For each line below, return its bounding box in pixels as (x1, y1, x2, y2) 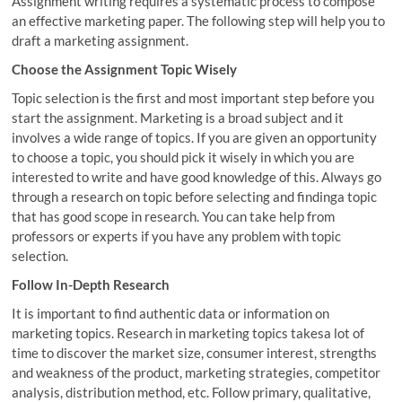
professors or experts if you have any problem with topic (12, 227, 342, 244)
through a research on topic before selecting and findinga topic (12, 188, 378, 205)
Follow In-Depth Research (12, 275, 170, 293)
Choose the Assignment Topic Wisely (12, 60, 238, 77)
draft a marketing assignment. (12, 31, 192, 48)
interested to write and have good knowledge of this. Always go (12, 168, 382, 185)
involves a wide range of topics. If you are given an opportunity (12, 128, 378, 145)
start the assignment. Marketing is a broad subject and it (12, 109, 345, 126)
